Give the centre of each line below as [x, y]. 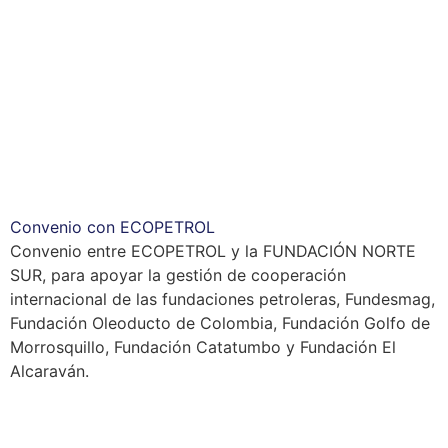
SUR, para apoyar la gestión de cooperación [178, 274]
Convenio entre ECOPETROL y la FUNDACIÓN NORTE [213, 250]
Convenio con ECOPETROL [112, 226]
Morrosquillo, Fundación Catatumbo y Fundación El [203, 346]
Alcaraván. [49, 370]
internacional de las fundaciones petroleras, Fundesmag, [222, 298]
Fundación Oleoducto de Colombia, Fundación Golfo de [220, 322]
